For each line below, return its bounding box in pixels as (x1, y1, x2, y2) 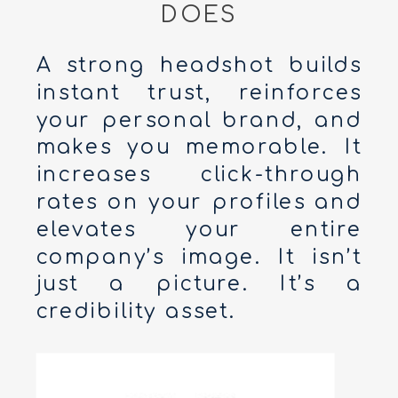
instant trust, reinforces (36, 82, 362, 105)
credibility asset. (36, 300, 236, 323)
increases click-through (36, 163, 362, 187)
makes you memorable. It (36, 136, 362, 159)
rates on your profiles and (36, 191, 362, 214)
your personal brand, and (36, 108, 362, 132)
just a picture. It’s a (36, 273, 362, 296)
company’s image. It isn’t (36, 245, 362, 269)
